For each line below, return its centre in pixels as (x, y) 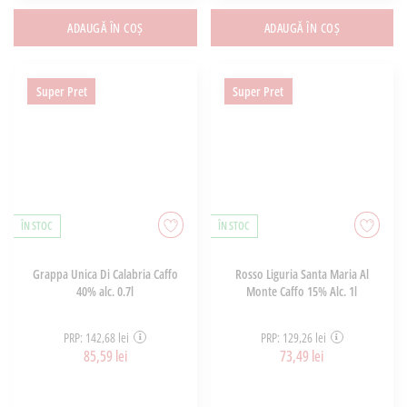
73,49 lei (302, 356)
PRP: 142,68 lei (97, 337)
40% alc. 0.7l (105, 292)
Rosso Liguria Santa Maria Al (302, 274)
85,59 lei (105, 356)
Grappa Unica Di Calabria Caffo (105, 274)
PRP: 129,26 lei (293, 337)
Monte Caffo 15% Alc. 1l (302, 292)
